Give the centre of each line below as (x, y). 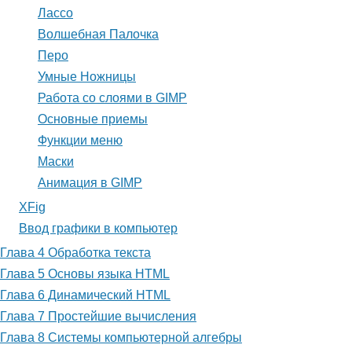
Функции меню (80, 141)
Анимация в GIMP (90, 183)
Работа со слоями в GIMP (112, 98)
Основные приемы (93, 119)
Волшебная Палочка (98, 35)
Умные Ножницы (87, 77)
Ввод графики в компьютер (98, 229)
